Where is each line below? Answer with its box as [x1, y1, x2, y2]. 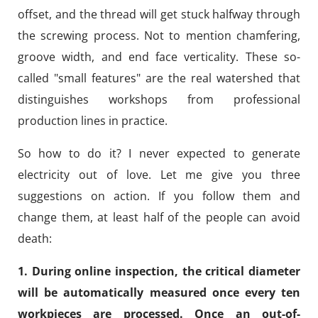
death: [18, 231, 52, 247]
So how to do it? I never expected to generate [18, 146, 300, 162]
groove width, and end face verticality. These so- [18, 49, 300, 65]
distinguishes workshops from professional [18, 92, 300, 108]
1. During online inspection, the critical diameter [18, 263, 300, 280]
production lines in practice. [18, 113, 168, 129]
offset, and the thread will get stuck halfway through [18, 6, 300, 23]
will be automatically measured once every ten [18, 285, 300, 301]
